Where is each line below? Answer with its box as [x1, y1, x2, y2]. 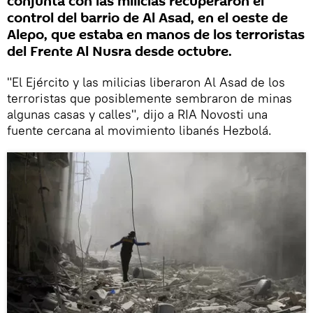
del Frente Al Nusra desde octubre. [7, 41, 232, 61]
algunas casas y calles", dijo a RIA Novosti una [7, 105, 268, 122]
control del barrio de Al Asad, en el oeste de [7, 8, 288, 28]
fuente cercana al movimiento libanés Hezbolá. [7, 122, 272, 138]
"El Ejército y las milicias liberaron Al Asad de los [7, 73, 285, 90]
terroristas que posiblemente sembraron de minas [7, 89, 292, 106]
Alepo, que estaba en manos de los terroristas [7, 24, 305, 45]
